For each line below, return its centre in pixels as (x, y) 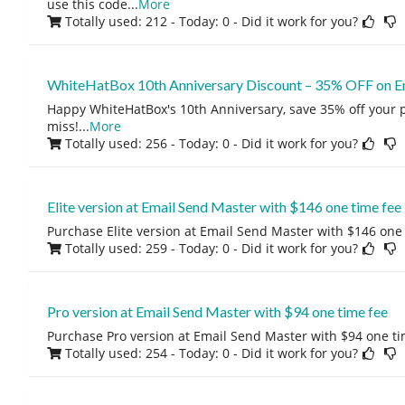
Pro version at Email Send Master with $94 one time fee (217, 311)
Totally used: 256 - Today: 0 (147, 143)
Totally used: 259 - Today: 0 (147, 248)
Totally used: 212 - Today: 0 (147, 21)
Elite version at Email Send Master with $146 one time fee (224, 207)
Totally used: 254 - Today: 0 (147, 353)
